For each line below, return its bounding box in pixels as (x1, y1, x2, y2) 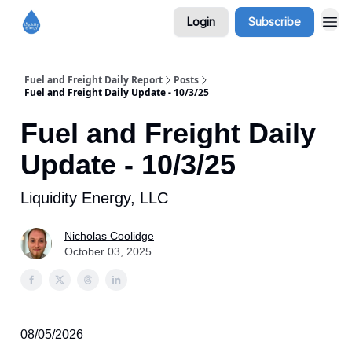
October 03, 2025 (64, 245, 152, 258)
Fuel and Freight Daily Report (24, 73, 163, 86)
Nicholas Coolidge (64, 229, 154, 242)
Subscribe (248, 15, 301, 28)
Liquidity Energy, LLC (20, 189, 168, 207)
